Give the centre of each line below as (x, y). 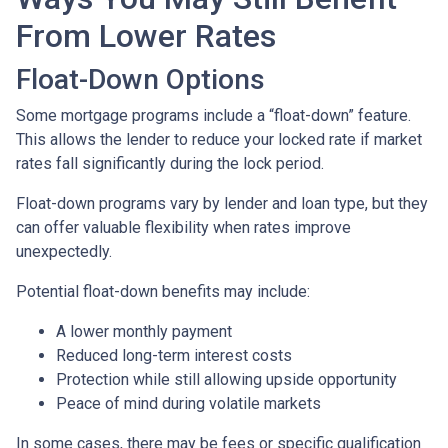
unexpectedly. (64, 251)
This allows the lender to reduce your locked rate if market (219, 139)
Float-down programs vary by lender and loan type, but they (222, 203)
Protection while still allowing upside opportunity (226, 379)
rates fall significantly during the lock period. (170, 163)
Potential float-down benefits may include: (163, 291)
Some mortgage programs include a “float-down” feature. (213, 115)
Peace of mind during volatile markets (188, 403)
